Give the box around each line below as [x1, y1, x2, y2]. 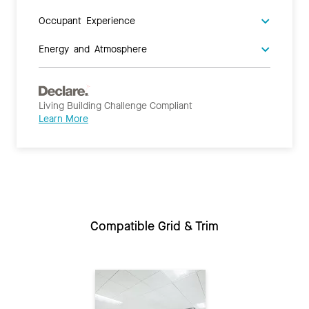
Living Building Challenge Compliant [39, 99, 192, 113]
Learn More [39, 112, 88, 126]
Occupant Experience [39, 15, 135, 26]
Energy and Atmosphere [39, 43, 147, 54]
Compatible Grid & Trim [90, 218, 219, 235]
